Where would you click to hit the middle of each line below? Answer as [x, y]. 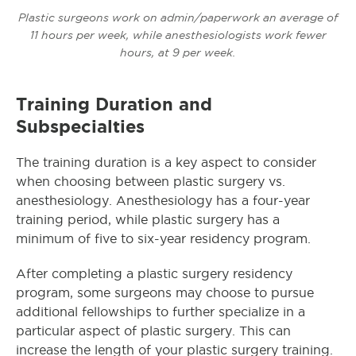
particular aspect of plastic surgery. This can [153, 331]
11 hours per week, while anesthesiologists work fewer [178, 35]
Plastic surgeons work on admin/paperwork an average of [178, 17]
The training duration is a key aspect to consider [166, 162]
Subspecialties [80, 126]
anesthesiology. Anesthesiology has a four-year [163, 200]
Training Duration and [114, 104]
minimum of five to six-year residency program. [163, 238]
